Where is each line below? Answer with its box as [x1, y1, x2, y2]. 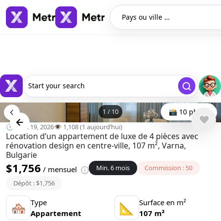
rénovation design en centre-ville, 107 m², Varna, [6, 140, 186, 151]
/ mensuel [41, 164, 79, 174]
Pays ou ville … [122, 12, 170, 22]
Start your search [28, 81, 85, 90]
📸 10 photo [169, 107, 208, 116]
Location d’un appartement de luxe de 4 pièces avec [6, 131, 198, 142]
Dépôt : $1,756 [13, 179, 55, 187]
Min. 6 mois [96, 163, 130, 172]
